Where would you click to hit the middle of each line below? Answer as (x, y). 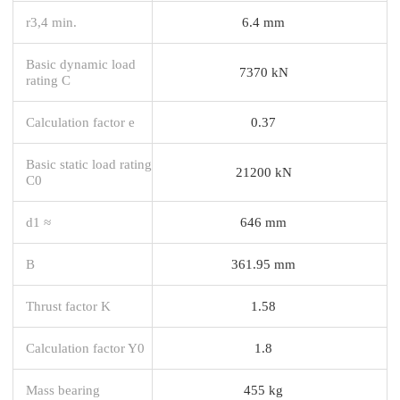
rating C (48, 79)
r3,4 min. (51, 21)
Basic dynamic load (81, 63)
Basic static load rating (89, 163)
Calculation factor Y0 (85, 347)
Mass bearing (63, 389)
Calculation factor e (80, 121)
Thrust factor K (68, 305)
